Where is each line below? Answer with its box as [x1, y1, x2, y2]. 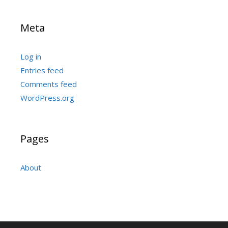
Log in [20, 51, 41, 62]
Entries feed [20, 65, 64, 75]
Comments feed [20, 78, 77, 89]
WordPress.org [20, 92, 74, 103]
